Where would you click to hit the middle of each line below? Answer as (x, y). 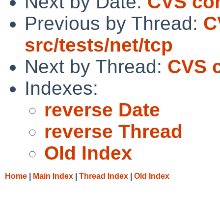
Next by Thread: (96, 66)
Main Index (53, 176)
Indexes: (61, 88)
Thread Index (104, 176)
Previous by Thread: (114, 23)
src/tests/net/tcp (99, 45)
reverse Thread (113, 131)
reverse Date (102, 110)
